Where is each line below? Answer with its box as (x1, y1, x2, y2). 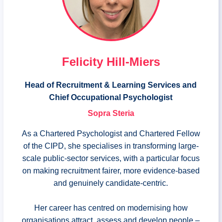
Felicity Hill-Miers (61, 55, 160, 69)
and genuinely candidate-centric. (54, 179, 168, 188)
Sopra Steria (87, 109, 134, 118)
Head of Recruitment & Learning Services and (25, 81, 197, 90)
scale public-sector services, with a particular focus (22, 154, 200, 163)
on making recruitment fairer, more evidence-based (22, 166, 200, 175)
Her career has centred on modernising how (34, 204, 188, 213)
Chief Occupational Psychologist (49, 93, 173, 102)
